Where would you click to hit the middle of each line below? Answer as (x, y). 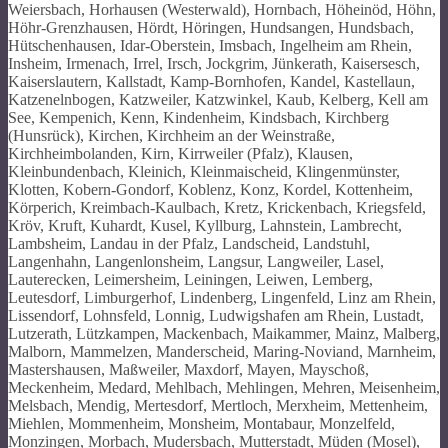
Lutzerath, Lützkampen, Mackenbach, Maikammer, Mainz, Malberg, (224, 333)
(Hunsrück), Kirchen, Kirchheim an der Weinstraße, (171, 135)
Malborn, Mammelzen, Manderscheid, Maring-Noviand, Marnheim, (222, 351)
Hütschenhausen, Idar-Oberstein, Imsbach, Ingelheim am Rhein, (210, 45)
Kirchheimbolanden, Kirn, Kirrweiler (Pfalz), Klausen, (180, 153)
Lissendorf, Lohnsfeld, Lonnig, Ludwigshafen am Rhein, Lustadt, (216, 315)
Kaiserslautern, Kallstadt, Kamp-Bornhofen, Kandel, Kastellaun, (211, 81)
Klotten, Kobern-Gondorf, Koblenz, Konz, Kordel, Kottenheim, (210, 189)
